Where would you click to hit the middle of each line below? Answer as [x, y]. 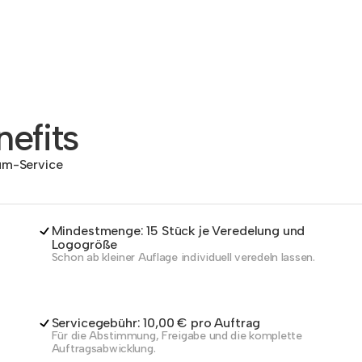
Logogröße [84, 244]
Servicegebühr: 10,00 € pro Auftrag [156, 323]
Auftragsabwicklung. [103, 349]
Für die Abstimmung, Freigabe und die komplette [177, 336]
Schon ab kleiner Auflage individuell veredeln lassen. [183, 257]
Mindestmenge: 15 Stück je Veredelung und [178, 231]
